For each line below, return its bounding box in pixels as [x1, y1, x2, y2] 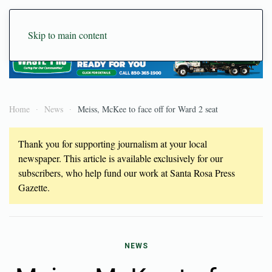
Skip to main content [28, 29, 107, 41]
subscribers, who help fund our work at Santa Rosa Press [18, 166, 235, 179]
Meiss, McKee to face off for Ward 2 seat [78, 103, 218, 115]
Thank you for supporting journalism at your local [18, 137, 207, 150]
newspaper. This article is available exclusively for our [18, 151, 223, 165]
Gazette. [18, 180, 50, 194]
